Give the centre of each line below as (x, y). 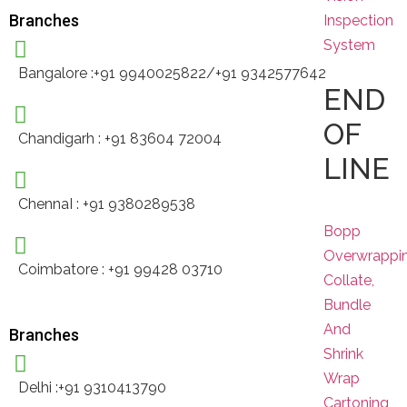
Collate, (349, 280)
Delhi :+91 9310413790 (92, 387)
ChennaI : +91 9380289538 (107, 203)
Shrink (344, 354)
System (350, 45)
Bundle (347, 305)
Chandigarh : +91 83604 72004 (120, 138)
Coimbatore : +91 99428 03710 (120, 269)
